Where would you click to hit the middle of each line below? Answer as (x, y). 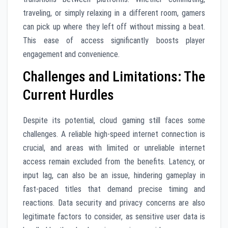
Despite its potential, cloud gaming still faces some (114, 120)
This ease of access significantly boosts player (114, 41)
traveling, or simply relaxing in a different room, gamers (114, 13)
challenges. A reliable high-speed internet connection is (114, 134)
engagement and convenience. (71, 54)
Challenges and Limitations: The (114, 77)
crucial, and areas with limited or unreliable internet (114, 148)
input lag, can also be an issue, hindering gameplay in (114, 175)
